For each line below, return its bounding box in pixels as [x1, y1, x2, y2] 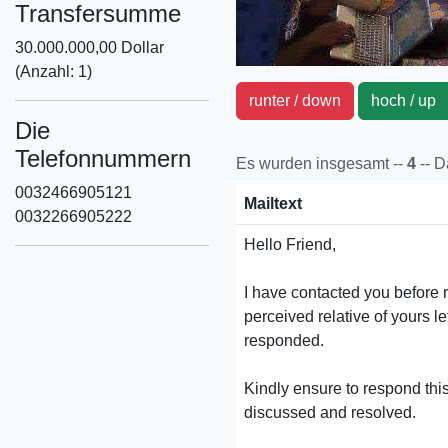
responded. [244, 332, 324, 349]
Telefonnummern [15, 145, 191, 172]
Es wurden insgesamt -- [236, 155, 403, 172]
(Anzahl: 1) [15, 63, 92, 80]
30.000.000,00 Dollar [15, 39, 164, 56]
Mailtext [244, 195, 302, 212]
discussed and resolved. [244, 404, 416, 421]
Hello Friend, [244, 236, 336, 253]
